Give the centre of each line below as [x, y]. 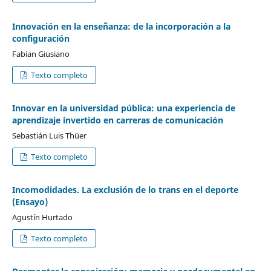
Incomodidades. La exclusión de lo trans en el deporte [125, 189]
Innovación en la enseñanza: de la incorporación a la [121, 26]
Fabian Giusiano [41, 54]
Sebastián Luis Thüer [49, 135]
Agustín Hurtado [42, 217]
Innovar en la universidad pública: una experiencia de [123, 108]
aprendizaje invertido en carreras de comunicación [117, 120]
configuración [41, 38]
